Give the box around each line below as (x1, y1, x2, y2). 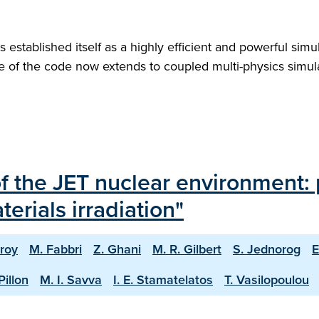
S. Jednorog (233, 240, 300, 258)
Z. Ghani (93, 240, 141, 258)
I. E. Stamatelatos (113, 271, 213, 289)
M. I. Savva (40, 271, 102, 289)
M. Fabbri (29, 240, 82, 258)
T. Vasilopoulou (224, 271, 309, 289)
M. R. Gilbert (152, 240, 221, 258)
